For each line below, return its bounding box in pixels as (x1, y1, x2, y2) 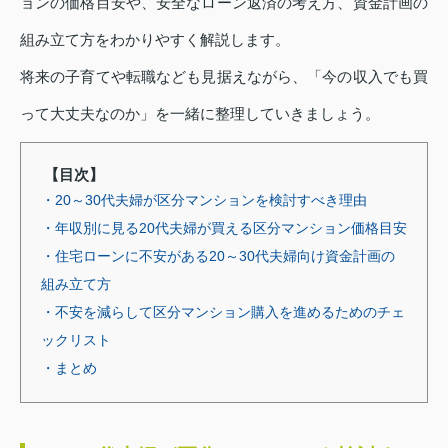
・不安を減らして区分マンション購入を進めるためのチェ (41, 303, 405, 320)
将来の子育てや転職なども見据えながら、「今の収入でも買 (20, 67, 428, 85)
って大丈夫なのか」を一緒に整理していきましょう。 (20, 104, 380, 122)
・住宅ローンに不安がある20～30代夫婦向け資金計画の (41, 247, 395, 264)
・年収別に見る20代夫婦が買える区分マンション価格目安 (41, 219, 407, 236)
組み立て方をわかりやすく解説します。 (20, 30, 290, 48)
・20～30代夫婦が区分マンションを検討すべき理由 (41, 191, 367, 208)
